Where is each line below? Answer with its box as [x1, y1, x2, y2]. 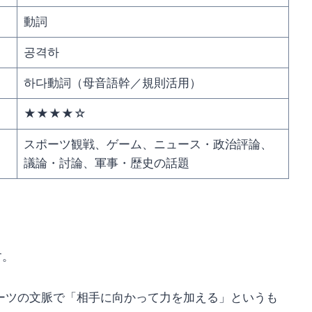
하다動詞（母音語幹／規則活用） [23, 76, 201, 91]
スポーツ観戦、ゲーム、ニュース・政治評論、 [23, 137, 272, 152]
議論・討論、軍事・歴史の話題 [23, 156, 189, 171]
